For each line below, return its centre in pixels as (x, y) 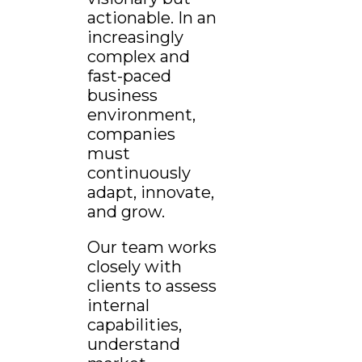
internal (118, 305)
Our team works (152, 247)
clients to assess (152, 286)
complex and (139, 56)
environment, (141, 114)
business (122, 95)
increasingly (135, 37)
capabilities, (135, 324)
